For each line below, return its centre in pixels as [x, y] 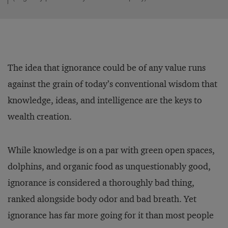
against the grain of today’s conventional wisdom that [112, 84]
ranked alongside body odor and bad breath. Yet [102, 199]
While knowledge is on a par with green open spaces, [111, 150]
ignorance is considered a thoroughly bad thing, [101, 183]
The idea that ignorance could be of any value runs [107, 68]
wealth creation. [40, 117]
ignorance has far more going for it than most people [111, 215]
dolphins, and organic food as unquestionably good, [109, 166]
